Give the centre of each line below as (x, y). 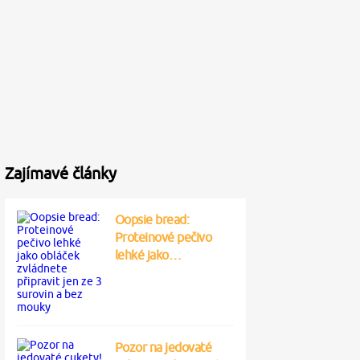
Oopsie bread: (151, 219)
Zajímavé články (61, 173)
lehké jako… (147, 255)
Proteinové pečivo (163, 237)
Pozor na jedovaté (163, 347)
